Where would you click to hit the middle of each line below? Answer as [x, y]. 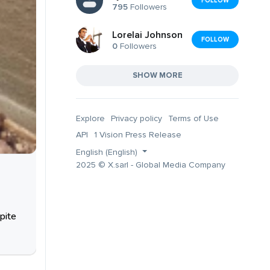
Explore [90, 118]
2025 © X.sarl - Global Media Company [151, 165]
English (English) [108, 152]
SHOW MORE [157, 75]
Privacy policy [137, 118]
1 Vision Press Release [138, 134]
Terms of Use [193, 118]
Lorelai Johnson [147, 35]
